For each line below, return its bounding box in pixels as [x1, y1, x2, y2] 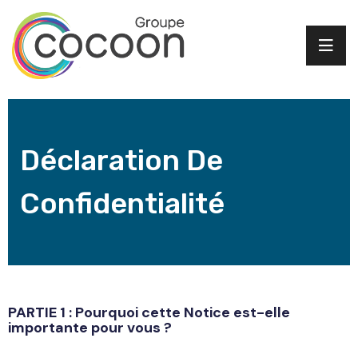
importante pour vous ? [8, 317, 172, 337]
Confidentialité [20, 185, 225, 221]
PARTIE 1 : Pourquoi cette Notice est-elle [8, 302, 290, 322]
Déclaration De [20, 142, 223, 177]
